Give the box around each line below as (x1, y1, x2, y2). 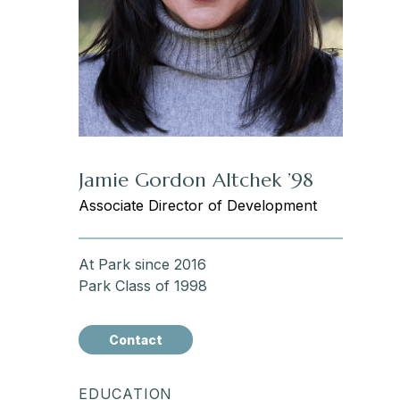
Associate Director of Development (78, 196, 317, 214)
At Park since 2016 (78, 255, 206, 273)
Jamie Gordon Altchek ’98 (78, 168, 313, 192)
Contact (108, 332, 162, 347)
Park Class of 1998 (78, 277, 207, 295)
